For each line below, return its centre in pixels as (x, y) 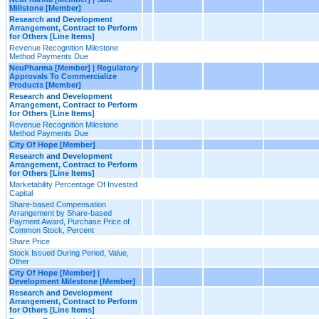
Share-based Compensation (58, 204)
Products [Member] (45, 84)
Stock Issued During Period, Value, (69, 252)
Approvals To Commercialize (63, 76)
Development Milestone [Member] (72, 281)
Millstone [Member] (45, 7)
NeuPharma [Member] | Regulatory (74, 67)
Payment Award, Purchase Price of (69, 221)
